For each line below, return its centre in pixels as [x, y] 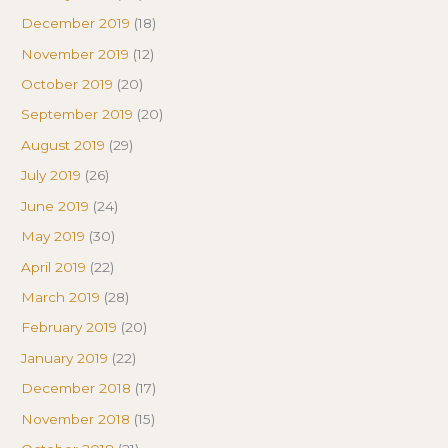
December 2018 [76, 388]
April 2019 [54, 266]
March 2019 [61, 296]
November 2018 [76, 418]
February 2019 [69, 327]
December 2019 [76, 23]
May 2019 [53, 236]
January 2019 [65, 357]
